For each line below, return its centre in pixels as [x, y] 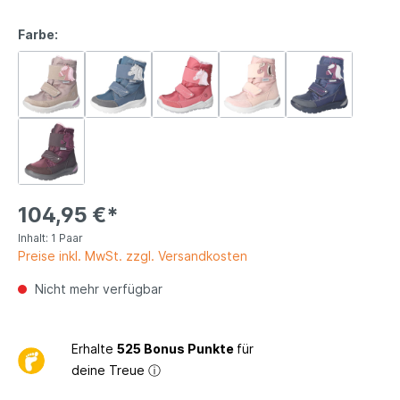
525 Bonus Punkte [177, 348]
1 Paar [67, 237]
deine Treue [110, 370]
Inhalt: [34, 237]
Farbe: [38, 34]
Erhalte [94, 348]
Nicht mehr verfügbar [97, 288]
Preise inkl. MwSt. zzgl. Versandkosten [133, 255]
